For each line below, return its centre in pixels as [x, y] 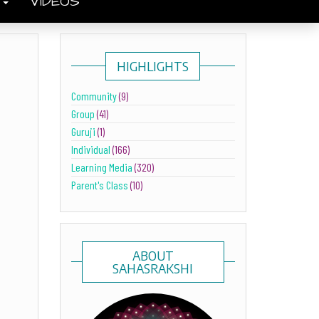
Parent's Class [99, 185]
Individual [90, 149]
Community [94, 96]
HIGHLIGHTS [153, 66]
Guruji [83, 131]
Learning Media [101, 167]
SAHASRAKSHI [153, 268]
